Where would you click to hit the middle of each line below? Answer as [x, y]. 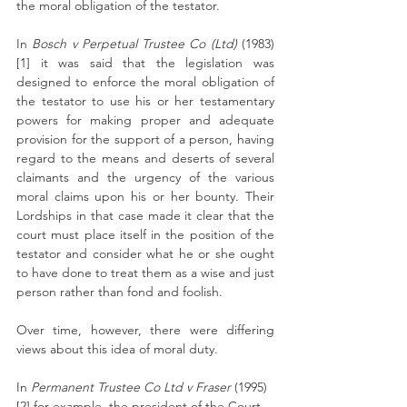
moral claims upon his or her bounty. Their [145, 196]
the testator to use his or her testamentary [145, 101]
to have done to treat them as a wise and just [145, 273]
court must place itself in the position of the [145, 234]
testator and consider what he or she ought [145, 253]
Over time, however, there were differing [145, 330]
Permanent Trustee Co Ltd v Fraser [133, 387]
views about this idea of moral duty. [119, 349]
